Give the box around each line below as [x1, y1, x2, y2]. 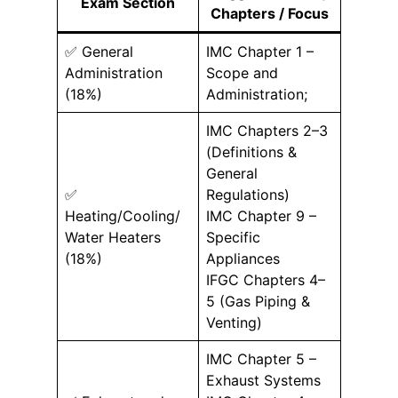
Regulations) [206, 185, 290, 203]
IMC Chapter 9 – [206, 206, 316, 225]
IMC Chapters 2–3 [206, 121, 328, 139]
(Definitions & [206, 142, 297, 161]
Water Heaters [65, 227, 161, 246]
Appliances [206, 249, 280, 267]
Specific [206, 227, 260, 246]
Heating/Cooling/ [65, 206, 180, 225]
